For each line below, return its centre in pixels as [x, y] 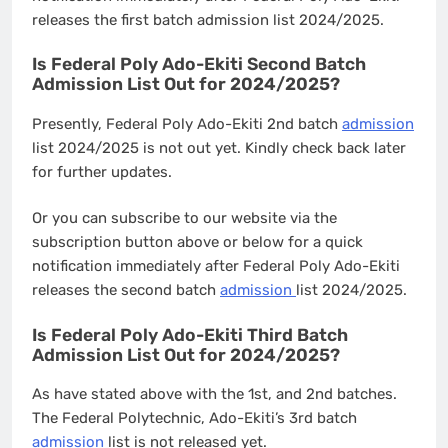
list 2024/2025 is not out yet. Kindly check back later [219, 147]
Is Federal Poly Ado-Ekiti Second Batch [199, 64]
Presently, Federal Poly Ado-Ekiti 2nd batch [187, 123]
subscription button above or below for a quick [197, 242]
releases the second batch [126, 290]
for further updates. [102, 171]
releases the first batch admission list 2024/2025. [208, 19]
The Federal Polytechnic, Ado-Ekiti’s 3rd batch [194, 418]
